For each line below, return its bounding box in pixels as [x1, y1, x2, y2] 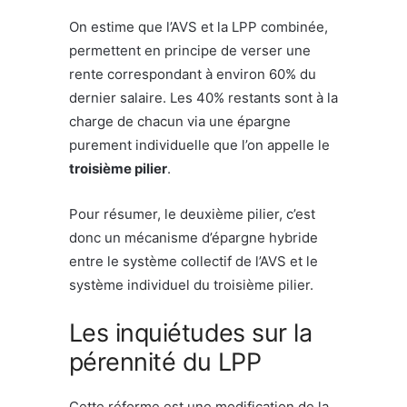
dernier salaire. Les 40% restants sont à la [69, 88, 338, 106]
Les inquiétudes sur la [69, 317, 313, 348]
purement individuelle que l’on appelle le [69, 135, 330, 154]
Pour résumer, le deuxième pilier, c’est [69, 204, 315, 223]
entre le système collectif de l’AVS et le [69, 252, 318, 270]
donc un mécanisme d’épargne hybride [69, 228, 318, 246]
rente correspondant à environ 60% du [69, 65, 316, 83]
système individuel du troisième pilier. [69, 275, 313, 293]
